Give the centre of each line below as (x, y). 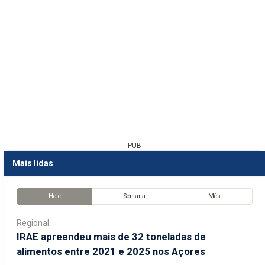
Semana (134, 196)
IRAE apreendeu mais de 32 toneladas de (111, 236)
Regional (33, 223)
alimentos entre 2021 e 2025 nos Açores (111, 251)
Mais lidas (33, 163)
